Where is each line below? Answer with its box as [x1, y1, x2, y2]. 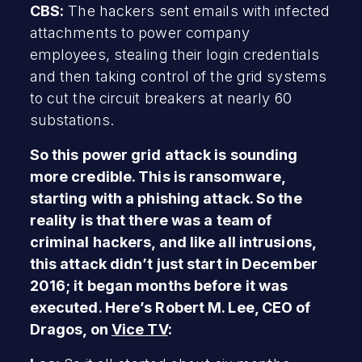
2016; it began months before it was [29, 276, 288, 294]
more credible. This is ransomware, [29, 167, 286, 185]
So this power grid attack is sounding [29, 145, 298, 163]
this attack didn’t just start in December [29, 255, 318, 272]
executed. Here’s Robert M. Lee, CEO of [29, 298, 311, 316]
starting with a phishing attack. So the [29, 189, 302, 207]
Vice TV [111, 320, 168, 338]
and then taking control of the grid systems [29, 67, 327, 85]
